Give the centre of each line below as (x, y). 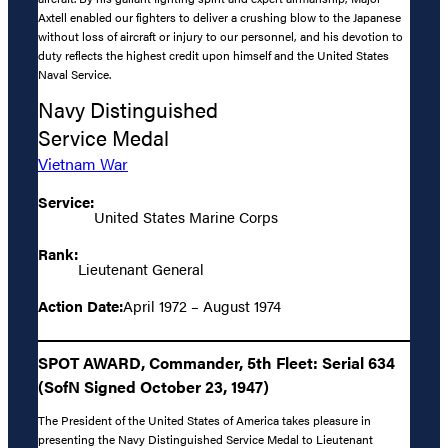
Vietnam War (83, 164)
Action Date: (80, 306)
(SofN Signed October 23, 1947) (153, 386)
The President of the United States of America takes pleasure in (204, 419)
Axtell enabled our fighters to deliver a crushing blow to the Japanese (219, 16)
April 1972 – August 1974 (202, 306)
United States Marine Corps (186, 217)
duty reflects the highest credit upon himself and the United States (213, 54)
